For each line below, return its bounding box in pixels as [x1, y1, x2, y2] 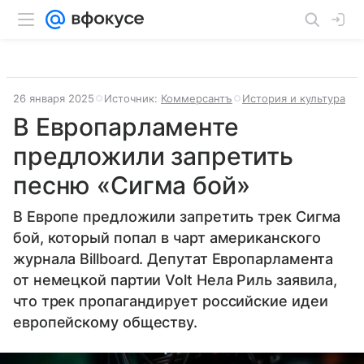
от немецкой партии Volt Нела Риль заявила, [13, 271, 338, 288]
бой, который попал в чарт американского [13, 229, 321, 246]
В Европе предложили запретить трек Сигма [13, 208, 341, 225]
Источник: [104, 92, 161, 105]
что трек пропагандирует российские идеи [13, 292, 328, 310]
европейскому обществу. [13, 314, 198, 331]
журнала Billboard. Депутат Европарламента [13, 250, 334, 267]
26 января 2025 [13, 92, 94, 105]
